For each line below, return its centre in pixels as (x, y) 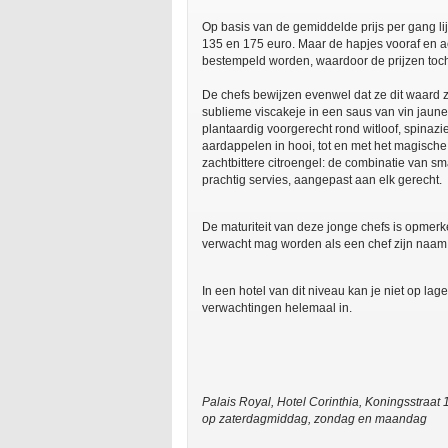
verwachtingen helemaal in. (278, 308)
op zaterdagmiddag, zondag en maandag (314, 419)
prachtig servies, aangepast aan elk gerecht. (322, 180)
